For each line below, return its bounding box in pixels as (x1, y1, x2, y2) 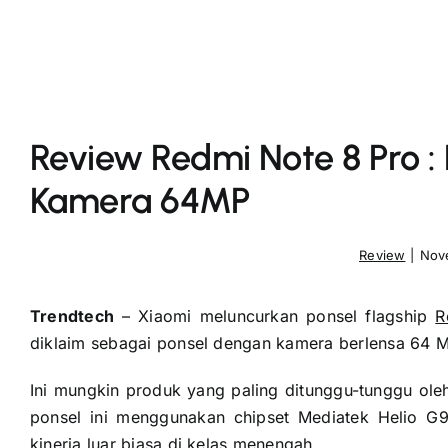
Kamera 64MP (29, 178, 251, 222)
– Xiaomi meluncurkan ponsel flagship (114, 305, 436, 326)
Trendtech (29, 305, 115, 326)
